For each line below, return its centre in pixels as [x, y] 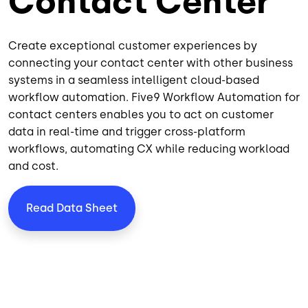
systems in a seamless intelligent [99, 80]
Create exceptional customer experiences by [133, 46]
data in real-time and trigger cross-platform [127, 132]
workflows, [39, 149]
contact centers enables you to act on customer [141, 115]
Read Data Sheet [72, 208]
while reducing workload [221, 149]
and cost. [33, 166]
